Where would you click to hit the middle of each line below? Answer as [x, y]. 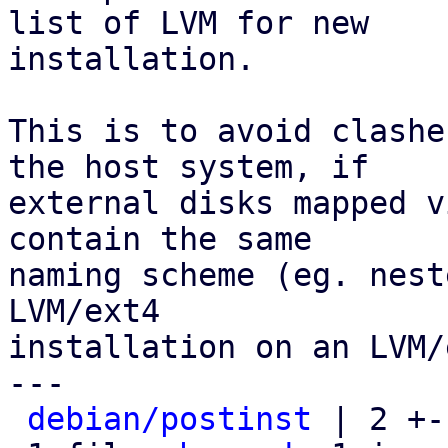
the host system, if [188, 167]
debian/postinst [169, 419]
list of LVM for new [188, 23]
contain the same [160, 239]
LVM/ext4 [84, 311]
